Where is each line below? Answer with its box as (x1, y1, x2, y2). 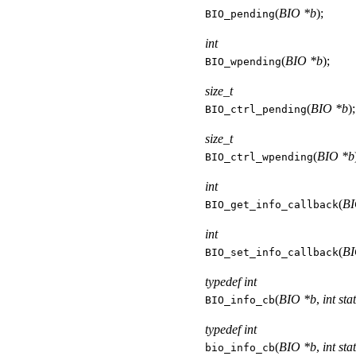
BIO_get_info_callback (205, 198, 339, 211)
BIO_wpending (205, 55, 281, 68)
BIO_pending (205, 7, 275, 20)
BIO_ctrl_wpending (205, 150, 313, 163)
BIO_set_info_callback (205, 246, 339, 258)
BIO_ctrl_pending (205, 103, 307, 115)
